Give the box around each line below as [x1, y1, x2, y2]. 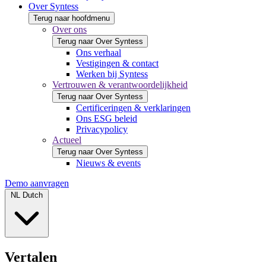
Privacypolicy [76, 123, 128, 134]
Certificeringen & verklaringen [76, 102, 191, 113]
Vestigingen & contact [76, 58, 159, 68]
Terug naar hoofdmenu [33, 13, 110, 23]
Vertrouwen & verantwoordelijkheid [52, 79, 188, 90]
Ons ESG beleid [76, 113, 137, 123]
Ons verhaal [76, 47, 121, 58]
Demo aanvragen [5, 178, 69, 188]
